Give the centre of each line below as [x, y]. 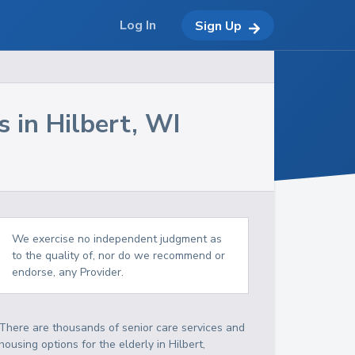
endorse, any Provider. [68, 272]
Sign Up [218, 26]
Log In [138, 25]
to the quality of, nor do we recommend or [119, 256]
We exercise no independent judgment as [117, 239]
